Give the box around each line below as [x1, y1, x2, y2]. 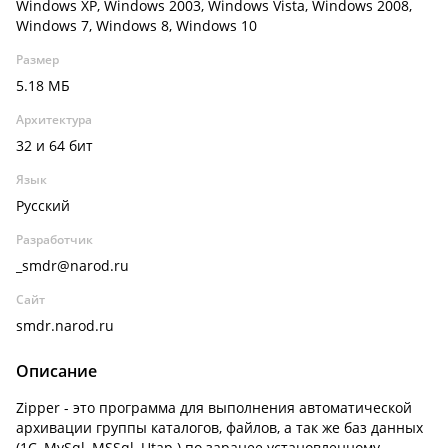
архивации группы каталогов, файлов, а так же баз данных [16, 418, 423, 437]
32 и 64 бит [16, 136, 93, 155]
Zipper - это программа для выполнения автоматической [16, 398, 412, 417]
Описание [16, 360, 97, 382]
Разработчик [16, 231, 93, 248]
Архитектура [16, 111, 92, 128]
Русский [16, 196, 70, 215]
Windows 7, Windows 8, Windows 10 [16, 16, 257, 35]
